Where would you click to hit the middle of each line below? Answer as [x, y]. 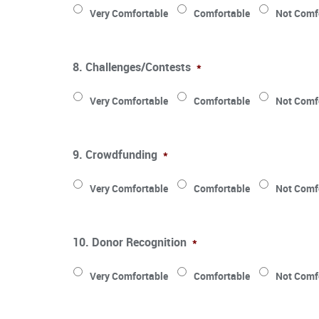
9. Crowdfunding [115, 154]
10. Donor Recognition [130, 242]
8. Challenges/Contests [132, 67]
